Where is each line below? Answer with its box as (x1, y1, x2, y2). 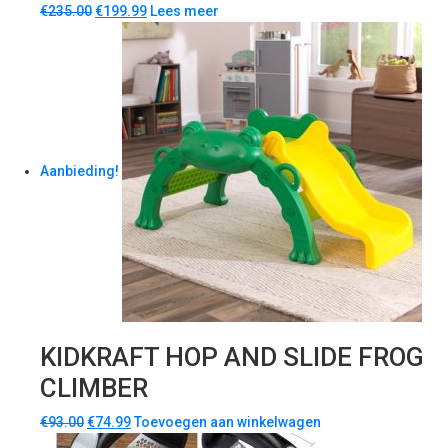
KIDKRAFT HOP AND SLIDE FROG (40, 342, 424, 373)
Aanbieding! (40, 163, 119, 180)
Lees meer (150, 3, 219, 20)
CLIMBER (40, 373, 148, 404)
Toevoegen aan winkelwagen (134, 414, 321, 431)
